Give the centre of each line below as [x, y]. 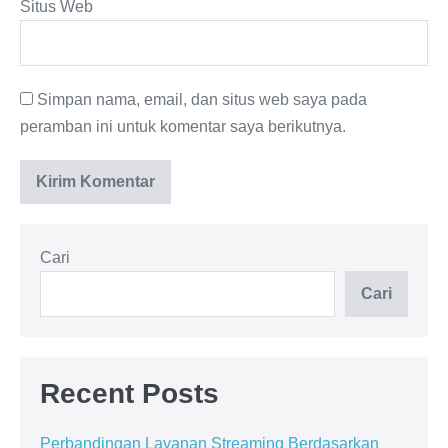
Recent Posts [129, 393]
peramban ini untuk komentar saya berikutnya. [183, 126]
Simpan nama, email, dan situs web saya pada [202, 99]
